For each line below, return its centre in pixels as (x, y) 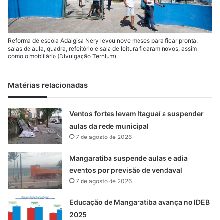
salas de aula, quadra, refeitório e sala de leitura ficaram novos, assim (102, 48)
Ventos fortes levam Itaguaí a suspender (137, 113)
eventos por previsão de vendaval (126, 170)
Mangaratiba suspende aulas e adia (129, 158)
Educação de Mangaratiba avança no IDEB (140, 202)
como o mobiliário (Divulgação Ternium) (62, 56)
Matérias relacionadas (48, 85)
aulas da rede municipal (109, 126)
